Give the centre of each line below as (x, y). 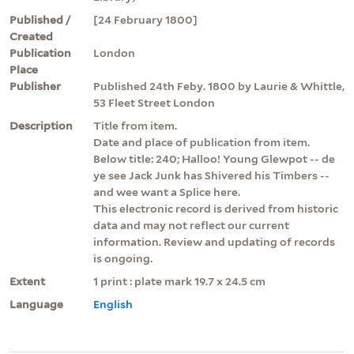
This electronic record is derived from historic (216, 208)
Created (31, 36)
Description (41, 125)
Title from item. (135, 125)
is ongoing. (123, 258)
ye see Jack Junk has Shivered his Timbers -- (211, 175)
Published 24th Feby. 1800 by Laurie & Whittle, (219, 86)
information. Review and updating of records (214, 241)
